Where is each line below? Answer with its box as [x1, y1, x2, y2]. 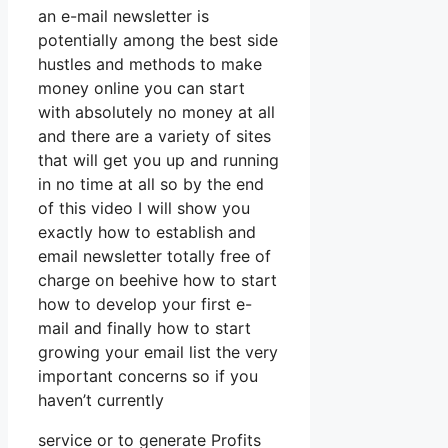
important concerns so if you [38, 366, 258, 387]
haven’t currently [38, 390, 164, 411]
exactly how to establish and [38, 222, 256, 243]
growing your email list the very [38, 342, 278, 363]
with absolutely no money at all [38, 102, 275, 123]
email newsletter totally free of [38, 246, 271, 267]
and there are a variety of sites [38, 126, 271, 147]
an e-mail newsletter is [38, 6, 209, 27]
